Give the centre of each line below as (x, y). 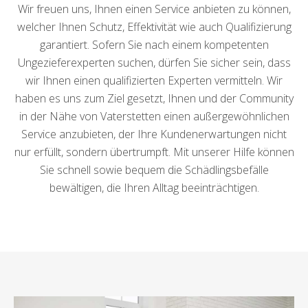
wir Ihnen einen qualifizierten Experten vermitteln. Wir (154, 80)
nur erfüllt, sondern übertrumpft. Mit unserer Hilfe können (154, 152)
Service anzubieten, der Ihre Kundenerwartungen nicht (154, 134)
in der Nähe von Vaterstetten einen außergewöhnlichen (154, 116)
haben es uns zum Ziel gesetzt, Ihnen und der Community (154, 98)
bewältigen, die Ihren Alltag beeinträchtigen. (154, 188)
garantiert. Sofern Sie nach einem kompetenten (154, 45)
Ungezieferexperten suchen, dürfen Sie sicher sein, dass (154, 63)
